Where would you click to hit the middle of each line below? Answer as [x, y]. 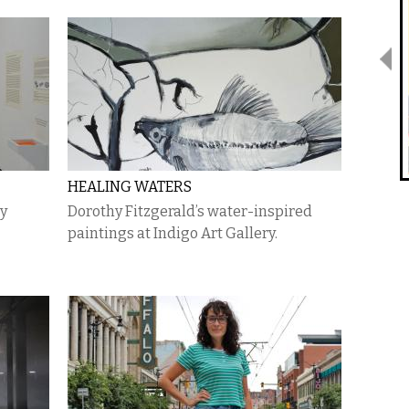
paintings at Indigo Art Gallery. [173, 233]
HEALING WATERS [130, 187]
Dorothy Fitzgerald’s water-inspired [190, 211]
